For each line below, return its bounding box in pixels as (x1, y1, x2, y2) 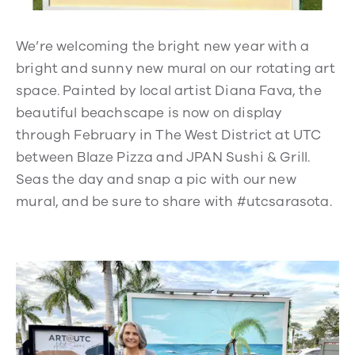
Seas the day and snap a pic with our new (16, 170, 296, 189)
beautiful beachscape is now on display (16, 103, 283, 122)
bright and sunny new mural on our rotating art (16, 59, 335, 78)
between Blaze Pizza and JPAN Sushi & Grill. (16, 147, 311, 166)
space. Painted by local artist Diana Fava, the (16, 81, 322, 100)
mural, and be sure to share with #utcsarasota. (16, 192, 332, 211)
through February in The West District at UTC (16, 125, 322, 144)
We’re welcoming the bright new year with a (16, 36, 310, 55)
